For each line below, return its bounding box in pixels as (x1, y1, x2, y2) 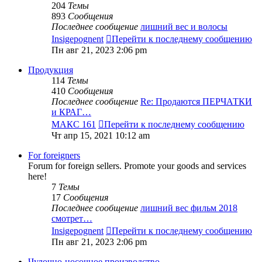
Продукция (28, 65, 73, 75)
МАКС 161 (51, 119, 96, 130)
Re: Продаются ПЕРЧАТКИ (140, 96, 252, 107)
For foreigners (28, 150, 80, 161)
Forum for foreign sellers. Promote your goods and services (28, 161, 246, 171)
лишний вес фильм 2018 (140, 203, 237, 213)
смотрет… (51, 213, 92, 224)
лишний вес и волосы (140, 22, 227, 32)
